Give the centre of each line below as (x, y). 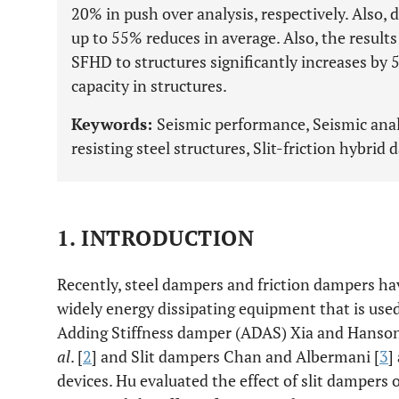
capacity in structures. (149, 85)
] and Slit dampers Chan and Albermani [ (236, 356)
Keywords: (114, 124)
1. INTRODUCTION (156, 238)
